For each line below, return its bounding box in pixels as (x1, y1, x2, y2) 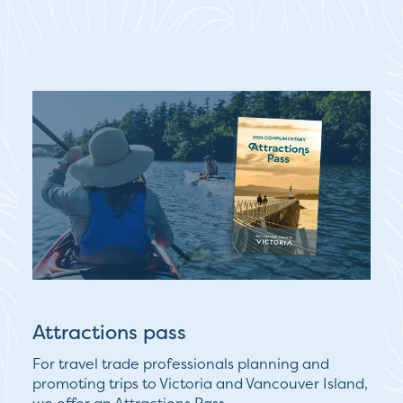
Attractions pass (32, 318, 186, 346)
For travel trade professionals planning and (32, 354, 329, 374)
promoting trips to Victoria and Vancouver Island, (32, 373, 368, 394)
